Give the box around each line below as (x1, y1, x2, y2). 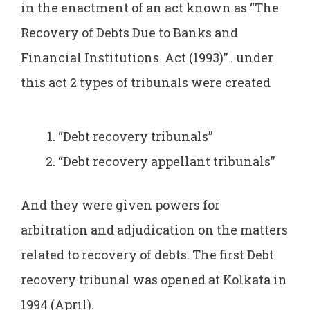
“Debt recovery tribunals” (58, 127, 212, 145)
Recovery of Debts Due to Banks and (21, 24, 238, 42)
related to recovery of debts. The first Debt (21, 246, 274, 263)
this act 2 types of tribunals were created (21, 74, 271, 91)
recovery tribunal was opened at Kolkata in (21, 271, 287, 288)
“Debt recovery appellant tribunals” (58, 152, 275, 170)
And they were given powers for (21, 196, 220, 213)
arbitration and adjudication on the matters (21, 221, 288, 238)
